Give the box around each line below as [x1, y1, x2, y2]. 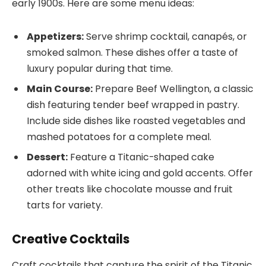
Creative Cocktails [12, 230, 129, 248]
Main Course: [27, 82, 93, 96]
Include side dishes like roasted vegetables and [27, 114, 245, 128]
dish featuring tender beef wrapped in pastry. [27, 98, 239, 112]
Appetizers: [27, 30, 84, 44]
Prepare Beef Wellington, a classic [93, 82, 254, 96]
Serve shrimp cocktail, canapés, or [84, 30, 247, 44]
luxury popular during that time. [27, 62, 173, 76]
